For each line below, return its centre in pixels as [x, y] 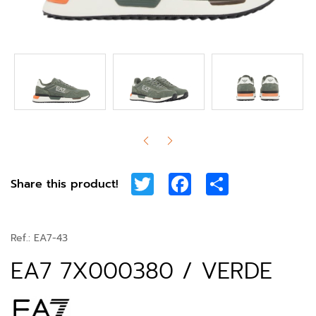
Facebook [225, 183]
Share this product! [65, 184]
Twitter [180, 183]
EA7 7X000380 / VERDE [141, 271]
